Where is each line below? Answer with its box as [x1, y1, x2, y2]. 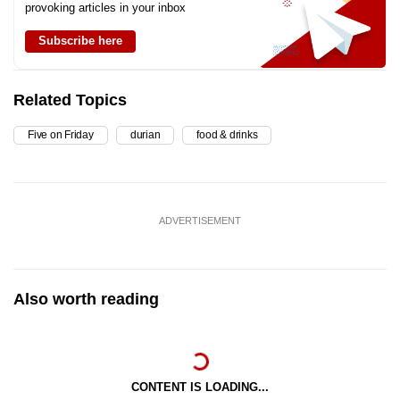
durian [129, 128, 161, 141]
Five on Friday [28, 128, 94, 141]
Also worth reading [13, 289, 159, 308]
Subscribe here [38, 33, 122, 47]
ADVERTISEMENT [159, 214, 241, 226]
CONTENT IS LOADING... [131, 379, 269, 394]
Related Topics [13, 90, 127, 109]
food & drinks [196, 128, 258, 141]
